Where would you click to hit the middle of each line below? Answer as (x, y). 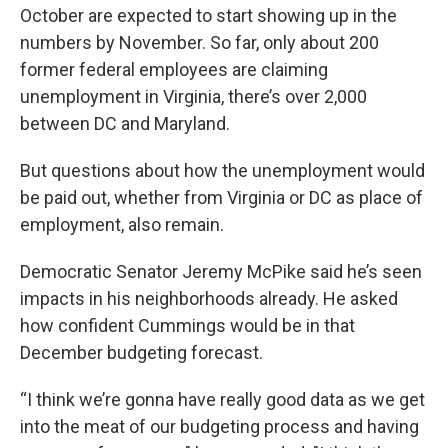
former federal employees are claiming (174, 70)
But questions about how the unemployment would (222, 171)
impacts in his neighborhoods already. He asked (209, 299)
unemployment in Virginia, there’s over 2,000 (193, 97)
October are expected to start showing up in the (208, 16)
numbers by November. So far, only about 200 (199, 43)
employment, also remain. (122, 225)
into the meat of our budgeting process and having (219, 427)
